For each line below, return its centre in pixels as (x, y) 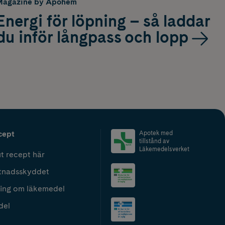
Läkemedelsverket (164, 149)
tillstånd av (154, 141)
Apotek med (156, 133)
